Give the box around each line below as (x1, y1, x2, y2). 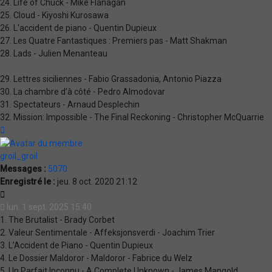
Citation (4, 188, 34, 199)
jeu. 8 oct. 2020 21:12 (55, 176, 137, 186)
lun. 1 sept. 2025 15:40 (7, 202, 92, 212)
